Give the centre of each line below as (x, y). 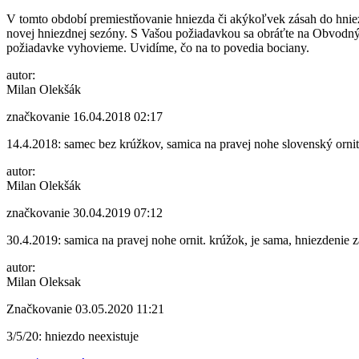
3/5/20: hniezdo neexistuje (73, 336)
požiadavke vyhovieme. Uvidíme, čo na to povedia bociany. (158, 47)
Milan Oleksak (44, 281)
